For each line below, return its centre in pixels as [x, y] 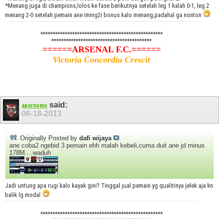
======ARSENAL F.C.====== [101, 50]
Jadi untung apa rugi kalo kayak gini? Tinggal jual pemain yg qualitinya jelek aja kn [109, 185]
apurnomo [35, 106]
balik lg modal [23, 195]
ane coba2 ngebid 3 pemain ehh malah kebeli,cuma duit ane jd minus [107, 145]
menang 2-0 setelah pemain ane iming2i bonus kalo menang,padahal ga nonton [104, 15]
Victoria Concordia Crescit [102, 60]
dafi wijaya [95, 138]
